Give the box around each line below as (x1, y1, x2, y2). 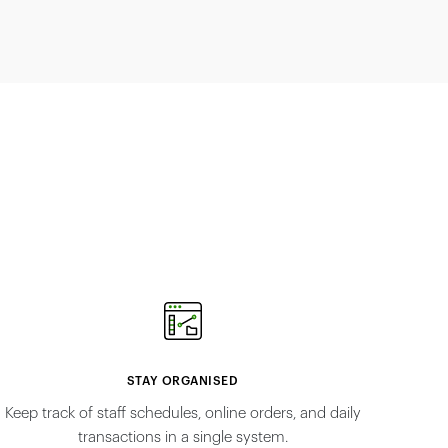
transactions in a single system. (77, 430, 288, 446)
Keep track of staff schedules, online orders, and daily (4, 406, 361, 422)
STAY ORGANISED (126, 375, 239, 388)
